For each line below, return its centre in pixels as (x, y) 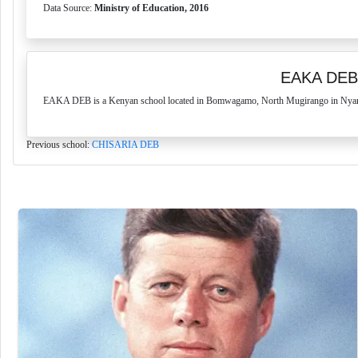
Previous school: (59, 145)
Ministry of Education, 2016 (151, 8)
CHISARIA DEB (125, 145)
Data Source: (69, 8)
